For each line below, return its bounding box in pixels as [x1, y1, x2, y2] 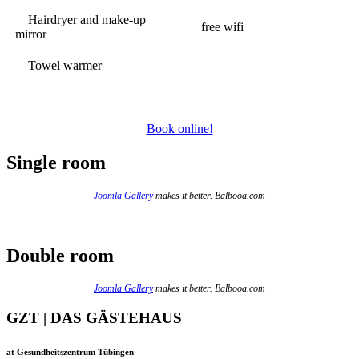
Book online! [146, 121, 213, 135]
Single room [6, 151, 106, 173]
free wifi [188, 19, 244, 34]
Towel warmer [15, 58, 102, 72]
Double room [6, 244, 114, 266]
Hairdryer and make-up [15, 12, 146, 26]
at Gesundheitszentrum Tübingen [6, 347, 134, 357]
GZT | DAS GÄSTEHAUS [6, 309, 182, 327]
